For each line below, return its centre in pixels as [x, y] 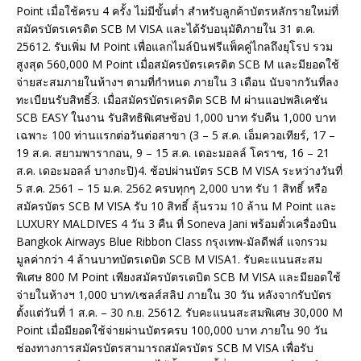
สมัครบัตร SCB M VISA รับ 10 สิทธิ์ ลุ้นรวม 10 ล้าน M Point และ [176, 206]
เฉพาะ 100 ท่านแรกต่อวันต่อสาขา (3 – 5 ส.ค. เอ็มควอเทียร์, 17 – [176, 135]
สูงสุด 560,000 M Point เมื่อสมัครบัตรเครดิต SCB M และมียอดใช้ [178, 64]
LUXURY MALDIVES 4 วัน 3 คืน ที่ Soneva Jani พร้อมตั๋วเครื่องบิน [176, 224]
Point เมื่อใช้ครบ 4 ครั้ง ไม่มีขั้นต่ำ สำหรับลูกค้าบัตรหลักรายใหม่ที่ [177, 11]
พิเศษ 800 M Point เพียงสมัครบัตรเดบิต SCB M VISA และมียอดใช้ [178, 277]
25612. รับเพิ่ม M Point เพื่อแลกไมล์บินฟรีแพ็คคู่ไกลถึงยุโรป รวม [174, 47]
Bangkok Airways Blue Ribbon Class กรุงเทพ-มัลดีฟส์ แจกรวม [172, 242]
